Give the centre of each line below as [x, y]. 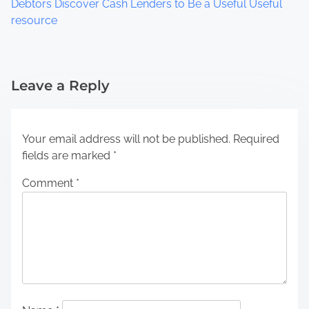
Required [256, 139]
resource [34, 20]
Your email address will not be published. [126, 139]
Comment [49, 183]
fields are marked [68, 155]
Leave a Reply [60, 85]
